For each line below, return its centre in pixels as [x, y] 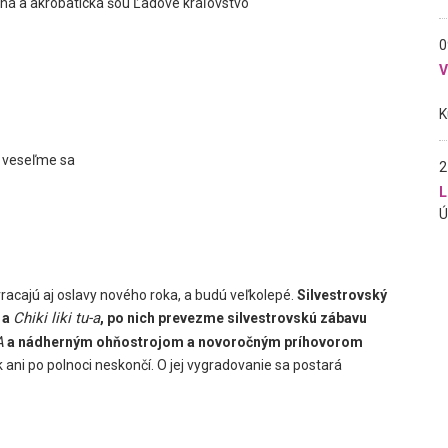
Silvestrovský [342, 295]
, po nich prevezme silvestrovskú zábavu [233, 318]
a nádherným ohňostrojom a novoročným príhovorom [183, 342]
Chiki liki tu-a [56, 318]
